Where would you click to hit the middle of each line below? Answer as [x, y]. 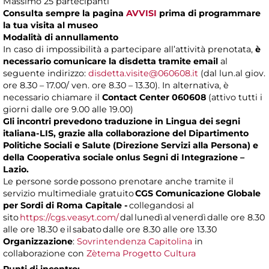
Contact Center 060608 [154, 98]
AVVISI [141, 14]
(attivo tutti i [234, 98]
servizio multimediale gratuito [69, 194]
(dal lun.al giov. [232, 74]
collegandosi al [161, 206]
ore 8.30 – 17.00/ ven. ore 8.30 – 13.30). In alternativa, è [116, 86]
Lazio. [16, 170]
